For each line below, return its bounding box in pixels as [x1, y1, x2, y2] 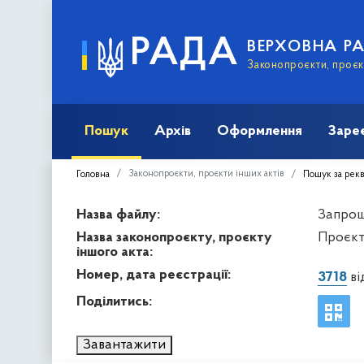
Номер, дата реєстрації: [76, 266, 231, 283]
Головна [76, 169, 110, 180]
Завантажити [83, 336, 166, 353]
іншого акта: [76, 244, 153, 260]
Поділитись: [76, 293, 152, 310]
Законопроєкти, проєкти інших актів [128, 168, 284, 179]
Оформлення [217, 123, 302, 139]
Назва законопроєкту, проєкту [76, 229, 272, 245]
